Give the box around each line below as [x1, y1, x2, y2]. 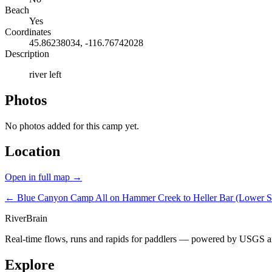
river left [29, 69, 61, 80]
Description [5, 48, 49, 59]
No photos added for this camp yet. [5, 120, 139, 131]
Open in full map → [5, 172, 82, 183]
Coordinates [5, 26, 51, 37]
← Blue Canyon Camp [5, 192, 95, 203]
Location [5, 143, 60, 160]
